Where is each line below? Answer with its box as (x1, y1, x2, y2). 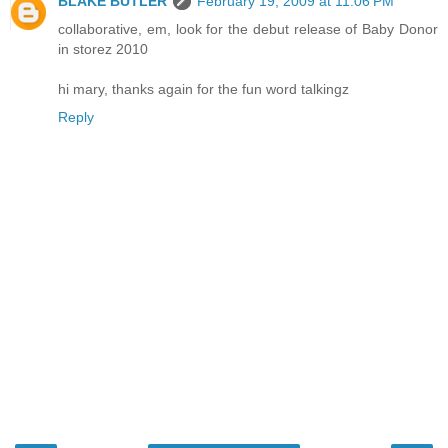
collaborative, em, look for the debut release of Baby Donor (58, 20, 438, 37)
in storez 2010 (58, 40, 148, 57)
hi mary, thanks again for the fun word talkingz (58, 80, 349, 97)
